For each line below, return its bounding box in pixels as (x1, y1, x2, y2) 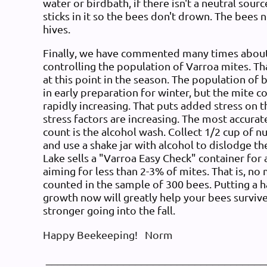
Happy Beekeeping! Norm (43, 228, 173, 241)
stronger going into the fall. (43, 203, 178, 216)
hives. (43, 22, 73, 35)
